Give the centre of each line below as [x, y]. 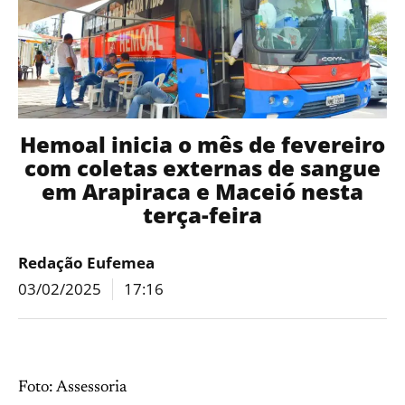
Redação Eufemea [86, 263]
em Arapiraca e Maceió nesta [202, 191]
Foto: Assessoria [72, 388]
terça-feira [202, 215]
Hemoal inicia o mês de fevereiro [202, 144]
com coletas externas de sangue [202, 168]
